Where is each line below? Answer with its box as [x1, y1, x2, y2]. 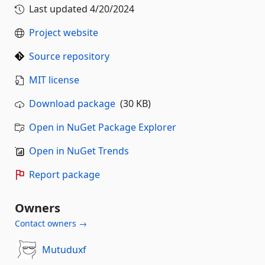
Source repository [29, 50, 109, 63]
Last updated [29, 2, 90, 15]
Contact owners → [15, 218, 87, 229]
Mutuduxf [41, 243, 86, 256]
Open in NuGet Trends [29, 144, 129, 157]
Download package [29, 97, 115, 110]
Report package [29, 168, 100, 181]
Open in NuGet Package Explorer [29, 121, 176, 134]
